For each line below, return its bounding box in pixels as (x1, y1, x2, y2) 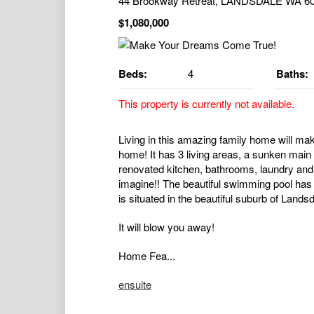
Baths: (275, 65, 308, 81)
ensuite (118, 276, 151, 292)
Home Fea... (118, 247, 175, 263)
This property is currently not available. (118, 95, 294, 111)
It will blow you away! (118, 219, 214, 234)
